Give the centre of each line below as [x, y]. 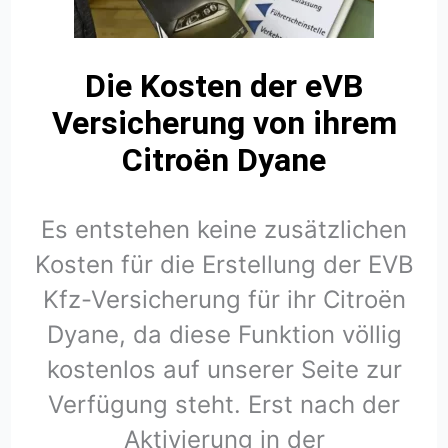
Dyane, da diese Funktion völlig [224, 335]
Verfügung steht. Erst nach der [224, 405]
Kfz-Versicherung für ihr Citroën [224, 300]
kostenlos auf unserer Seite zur [224, 370]
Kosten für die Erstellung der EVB [224, 265]
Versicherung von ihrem [224, 123]
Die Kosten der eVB [224, 86]
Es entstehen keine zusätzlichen [224, 230]
